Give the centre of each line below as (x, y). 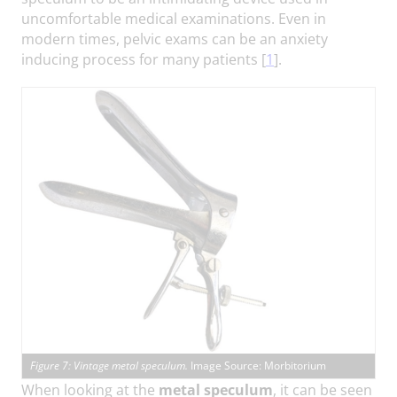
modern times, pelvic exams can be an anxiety (175, 38)
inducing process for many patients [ (144, 58)
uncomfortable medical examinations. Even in (174, 18)
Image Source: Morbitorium (259, 365)
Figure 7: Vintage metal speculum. (111, 365)
